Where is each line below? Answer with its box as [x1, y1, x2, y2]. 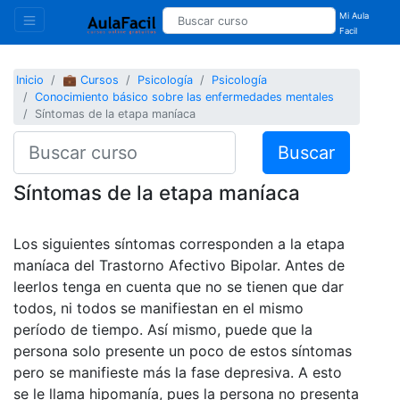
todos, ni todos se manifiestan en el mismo [13, 298, 304, 317]
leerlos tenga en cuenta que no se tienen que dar [13, 277, 344, 296]
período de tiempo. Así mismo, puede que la [13, 320, 312, 338]
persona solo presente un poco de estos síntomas [13, 341, 352, 360]
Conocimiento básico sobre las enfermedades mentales [35, 90, 335, 104]
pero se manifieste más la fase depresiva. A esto [13, 362, 342, 381]
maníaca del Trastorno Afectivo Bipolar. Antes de [13, 255, 345, 274]
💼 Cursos [62, 73, 120, 87]
